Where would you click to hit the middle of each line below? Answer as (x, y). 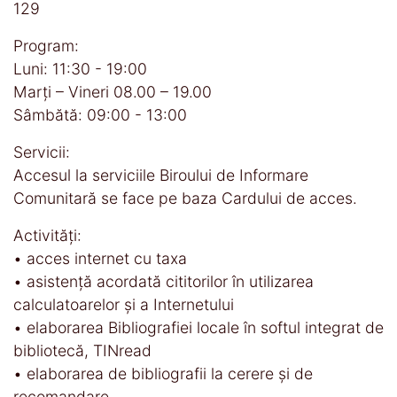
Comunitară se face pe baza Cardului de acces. (185, 198)
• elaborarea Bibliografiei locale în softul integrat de (198, 327)
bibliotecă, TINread (82, 350)
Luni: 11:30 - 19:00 (80, 68)
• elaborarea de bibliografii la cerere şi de (163, 373)
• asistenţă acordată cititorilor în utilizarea (163, 281)
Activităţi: (47, 235)
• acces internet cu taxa (100, 258)
